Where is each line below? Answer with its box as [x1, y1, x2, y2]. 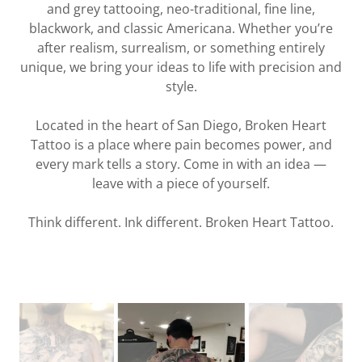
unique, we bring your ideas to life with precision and [20, 58, 342, 76]
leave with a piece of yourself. [92, 175, 270, 192]
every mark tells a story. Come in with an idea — [36, 155, 326, 173]
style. [165, 78, 197, 95]
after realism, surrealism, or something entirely [37, 39, 325, 57]
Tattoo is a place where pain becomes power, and [30, 136, 332, 154]
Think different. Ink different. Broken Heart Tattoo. [28, 213, 334, 231]
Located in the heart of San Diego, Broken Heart [36, 116, 326, 134]
